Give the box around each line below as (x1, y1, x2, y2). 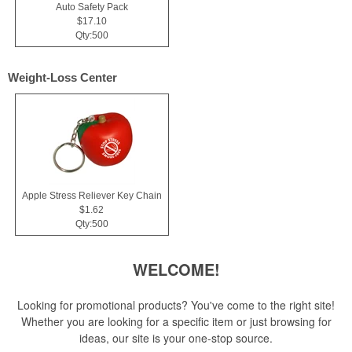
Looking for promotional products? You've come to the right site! (17, 297, 335, 313)
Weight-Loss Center (8, 71, 117, 85)
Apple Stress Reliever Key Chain (21, 189, 162, 201)
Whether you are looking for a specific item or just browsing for (20, 313, 332, 330)
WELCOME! (132, 258, 220, 281)
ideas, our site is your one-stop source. (79, 330, 273, 346)
